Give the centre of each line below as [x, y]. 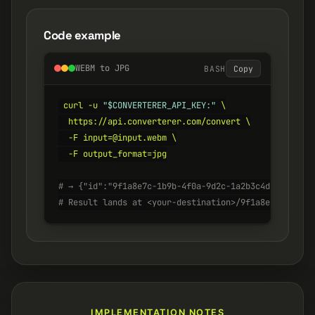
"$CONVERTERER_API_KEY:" [160, 106]
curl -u [83, 106]
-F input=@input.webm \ [117, 138]
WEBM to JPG [102, 69]
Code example [82, 35]
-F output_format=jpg [112, 154]
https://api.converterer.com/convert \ [154, 122]
